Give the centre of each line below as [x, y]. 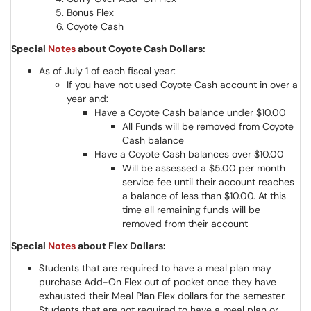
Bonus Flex [90, 12]
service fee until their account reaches [208, 182]
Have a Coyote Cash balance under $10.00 [190, 112]
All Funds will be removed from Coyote [208, 126]
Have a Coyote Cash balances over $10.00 [189, 154]
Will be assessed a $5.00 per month [204, 168]
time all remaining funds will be [191, 210]
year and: [87, 99]
